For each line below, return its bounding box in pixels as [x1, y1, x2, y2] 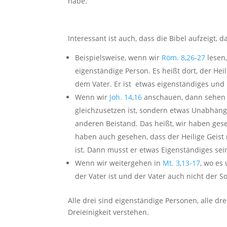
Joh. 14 [109, 92, 133, 102]
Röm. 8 [162, 53, 185, 63]
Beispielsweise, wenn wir [75, 53, 162, 63]
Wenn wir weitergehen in [75, 158, 163, 168]
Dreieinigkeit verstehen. [68, 207, 152, 217]
